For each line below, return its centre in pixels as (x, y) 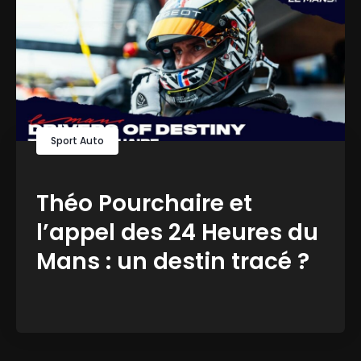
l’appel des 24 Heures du (177, 233)
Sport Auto (77, 141)
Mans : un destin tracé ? (173, 262)
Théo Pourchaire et (144, 204)
